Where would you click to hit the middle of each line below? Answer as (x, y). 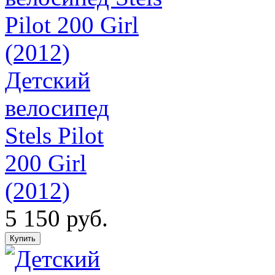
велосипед (57, 107)
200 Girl (46, 163)
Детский (48, 80)
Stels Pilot (54, 135)
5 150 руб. (56, 218)
